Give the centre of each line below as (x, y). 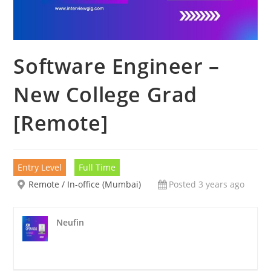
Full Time (97, 168)
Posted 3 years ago (207, 184)
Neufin (70, 223)
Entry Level (40, 168)
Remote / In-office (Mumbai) (85, 184)
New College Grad (106, 95)
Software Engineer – (116, 66)
